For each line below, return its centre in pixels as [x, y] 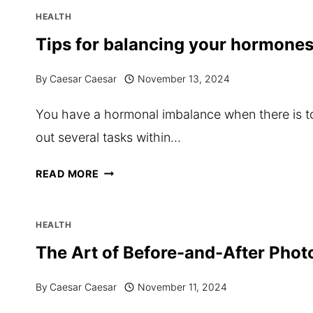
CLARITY [122, 102]
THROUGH [126, 287]
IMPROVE [123, 33]
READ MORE [67, 174]
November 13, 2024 [183, 79]
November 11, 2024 [182, 287]
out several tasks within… [108, 137]
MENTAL [121, 79]
